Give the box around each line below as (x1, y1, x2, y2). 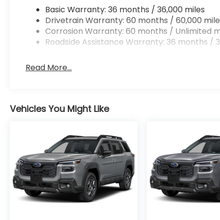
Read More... (26, 61, 72, 73)
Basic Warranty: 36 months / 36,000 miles (45, 3, 205, 15)
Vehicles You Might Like (10, 102, 109, 115)
